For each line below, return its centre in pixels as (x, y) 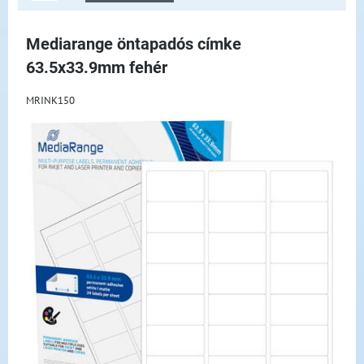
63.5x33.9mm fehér (97, 68)
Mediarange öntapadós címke (134, 44)
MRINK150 (50, 100)
